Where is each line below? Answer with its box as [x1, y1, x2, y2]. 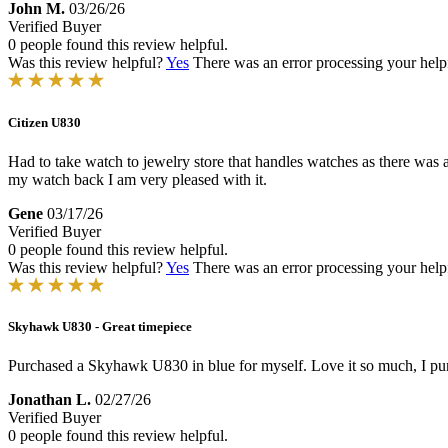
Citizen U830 [8, 114, 81, 130]
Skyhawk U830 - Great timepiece [8, 318, 192, 334]
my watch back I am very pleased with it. [8, 170, 267, 188]
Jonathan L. [8, 391, 91, 409]
